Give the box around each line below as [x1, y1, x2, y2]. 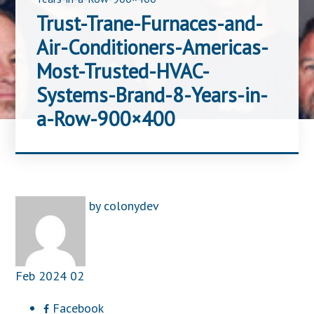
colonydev [104, 198, 160, 214]
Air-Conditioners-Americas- [36, 34, 269, 60]
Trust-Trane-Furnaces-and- [36, 11, 264, 36]
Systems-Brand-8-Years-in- [36, 82, 268, 108]
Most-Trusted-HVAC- [36, 58, 210, 84]
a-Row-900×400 [36, 106, 176, 132]
